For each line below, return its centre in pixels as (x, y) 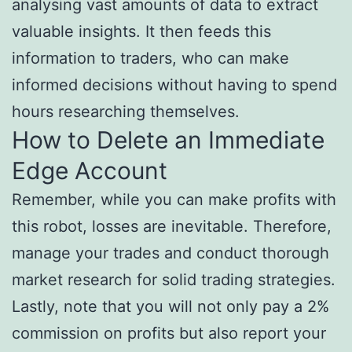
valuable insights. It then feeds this (141, 32)
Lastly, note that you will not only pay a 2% (170, 307)
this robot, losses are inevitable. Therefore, (172, 227)
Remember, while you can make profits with (174, 200)
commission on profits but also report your (169, 334)
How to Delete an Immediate (168, 140)
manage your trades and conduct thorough (170, 253)
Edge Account (90, 171)
